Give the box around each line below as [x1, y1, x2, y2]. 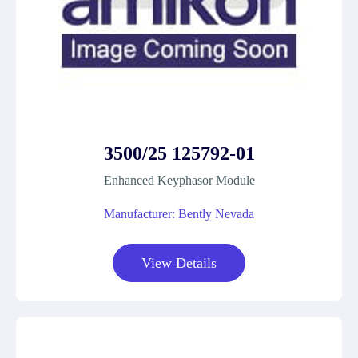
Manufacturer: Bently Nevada [104, 207, 254, 221]
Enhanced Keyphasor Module [103, 173, 255, 187]
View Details [141, 255, 217, 271]
